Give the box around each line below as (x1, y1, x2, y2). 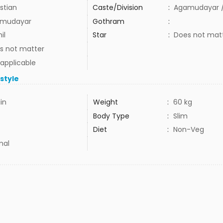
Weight (93, 97, 118, 107)
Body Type (93, 111, 129, 121)
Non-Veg (173, 124, 204, 134)
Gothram (92, 16, 124, 26)
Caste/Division (92, 2, 143, 12)
